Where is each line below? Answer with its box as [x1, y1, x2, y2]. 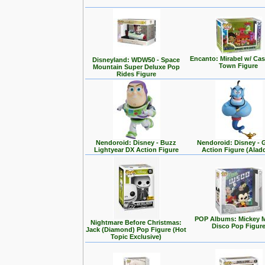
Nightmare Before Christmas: [91, 219, 182, 226]
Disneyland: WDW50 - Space [92, 56, 180, 63]
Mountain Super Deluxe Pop [93, 63, 180, 70]
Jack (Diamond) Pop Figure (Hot [86, 226, 187, 233]
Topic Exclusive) [111, 233, 162, 240]
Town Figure [219, 62, 258, 69]
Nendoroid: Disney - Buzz [96, 139, 177, 146]
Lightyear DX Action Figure [94, 146, 179, 153]
